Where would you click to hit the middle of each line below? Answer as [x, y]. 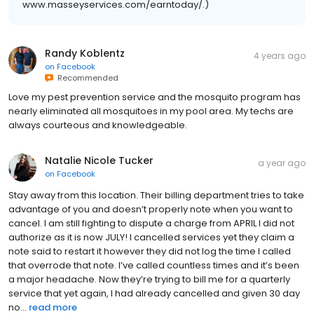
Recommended [86, 77]
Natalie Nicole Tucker [99, 160]
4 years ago [280, 55]
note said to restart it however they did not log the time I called [150, 251]
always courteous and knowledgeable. [98, 125]
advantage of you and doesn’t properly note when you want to [151, 209]
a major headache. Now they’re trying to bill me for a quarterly [149, 279]
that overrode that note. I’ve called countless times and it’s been [154, 265]
